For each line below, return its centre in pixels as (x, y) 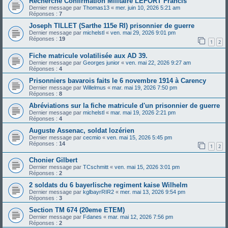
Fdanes (92, 217)
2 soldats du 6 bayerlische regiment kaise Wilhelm (108, 185)
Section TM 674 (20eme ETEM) (77, 210)
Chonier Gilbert (53, 160)
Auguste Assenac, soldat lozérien (82, 130)
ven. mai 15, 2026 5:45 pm (139, 137)
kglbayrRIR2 (98, 192)
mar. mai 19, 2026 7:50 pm (145, 87)
